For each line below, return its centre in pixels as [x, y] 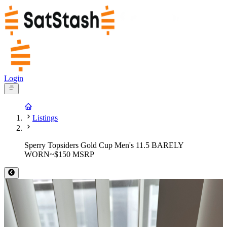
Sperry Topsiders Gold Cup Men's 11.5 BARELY [104, 145]
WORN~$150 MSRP [59, 155]
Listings [45, 118]
